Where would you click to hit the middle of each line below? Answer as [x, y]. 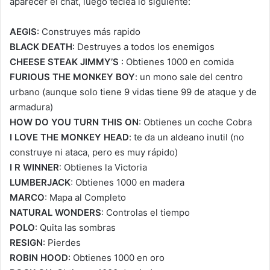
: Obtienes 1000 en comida [176, 62]
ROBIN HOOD [39, 258]
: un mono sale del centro [189, 77]
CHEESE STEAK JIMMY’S [64, 62]
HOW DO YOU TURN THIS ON [74, 122]
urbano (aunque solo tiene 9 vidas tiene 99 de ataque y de [133, 92]
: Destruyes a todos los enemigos [143, 47]
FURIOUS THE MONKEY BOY [72, 77]
